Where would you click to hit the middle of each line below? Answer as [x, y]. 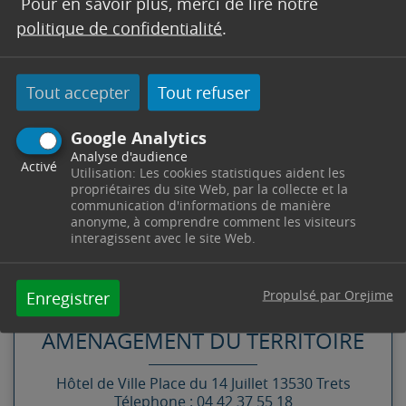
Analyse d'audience [129, 155]
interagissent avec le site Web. [163, 237]
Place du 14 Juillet [208, 383]
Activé [39, 165]
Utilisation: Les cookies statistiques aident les [208, 172]
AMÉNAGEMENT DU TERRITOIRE [203, 340]
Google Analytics [139, 137]
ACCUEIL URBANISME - [203, 310]
